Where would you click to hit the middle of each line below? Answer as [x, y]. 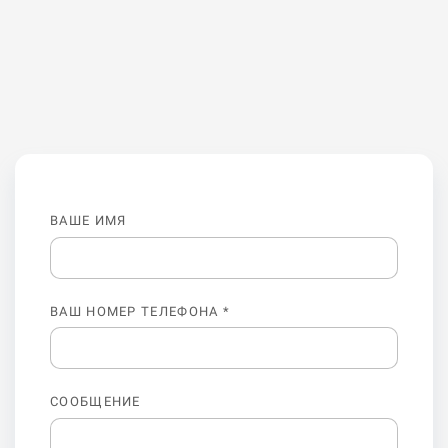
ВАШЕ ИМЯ [88, 221]
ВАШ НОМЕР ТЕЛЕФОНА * [140, 311]
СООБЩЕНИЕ [95, 402]
